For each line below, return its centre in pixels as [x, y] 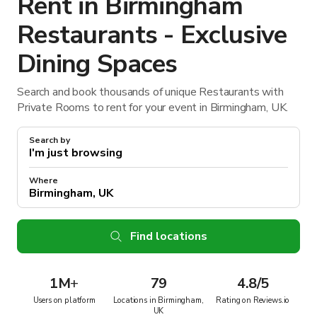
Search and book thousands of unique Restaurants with [150, 92]
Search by [50, 140]
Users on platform [64, 300]
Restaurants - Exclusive [152, 35]
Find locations [168, 236]
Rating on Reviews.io [253, 300]
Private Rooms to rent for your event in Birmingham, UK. [153, 107]
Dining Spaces [97, 64]
